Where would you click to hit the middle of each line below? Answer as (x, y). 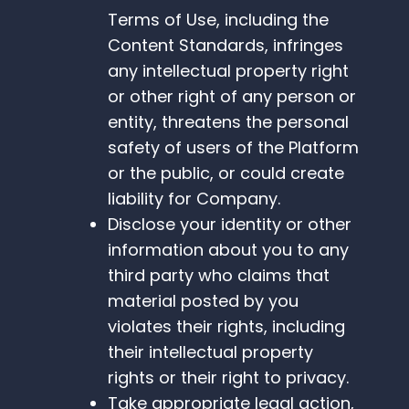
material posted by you (203, 301)
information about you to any (228, 250)
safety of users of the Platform (233, 148)
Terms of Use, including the (218, 20)
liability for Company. (194, 199)
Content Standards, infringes (225, 46)
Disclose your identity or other (230, 225)
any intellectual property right (228, 71)
